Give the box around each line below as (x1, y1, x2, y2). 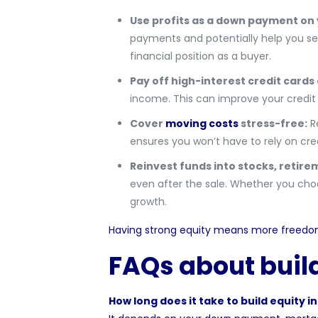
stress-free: (240, 116, 307, 131)
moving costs (165, 116, 241, 131)
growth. (129, 194, 167, 209)
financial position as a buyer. (129, 49, 271, 63)
